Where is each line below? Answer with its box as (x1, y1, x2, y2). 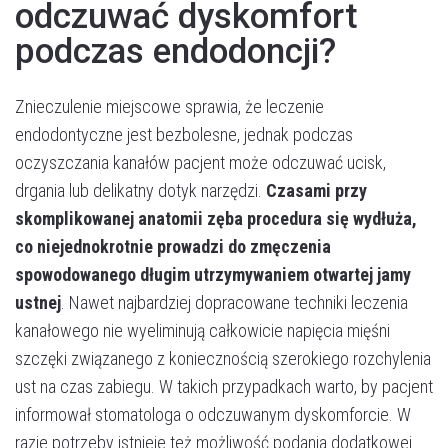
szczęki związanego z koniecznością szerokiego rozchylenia (15, 348, 431, 369)
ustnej (15, 292, 61, 313)
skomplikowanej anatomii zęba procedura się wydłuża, (15, 208, 417, 229)
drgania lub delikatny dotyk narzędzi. (15, 180, 266, 201)
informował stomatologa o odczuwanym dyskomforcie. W (15, 404, 411, 425)
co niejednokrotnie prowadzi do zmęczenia (15, 236, 331, 257)
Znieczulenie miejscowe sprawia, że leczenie (15, 96, 324, 117)
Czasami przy (266, 180, 367, 201)
